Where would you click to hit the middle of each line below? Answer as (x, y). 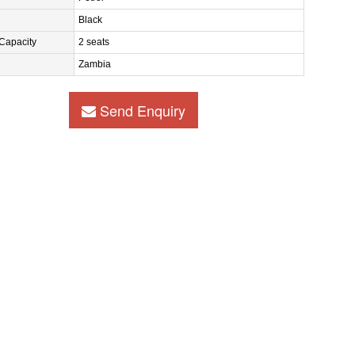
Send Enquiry (140, 110)
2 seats (94, 42)
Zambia (94, 64)
